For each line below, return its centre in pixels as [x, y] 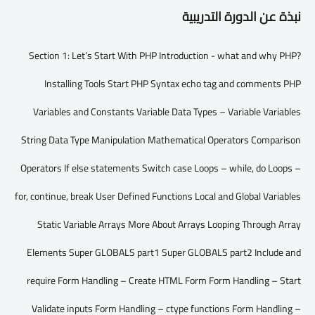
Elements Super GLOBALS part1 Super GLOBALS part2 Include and [164, 252]
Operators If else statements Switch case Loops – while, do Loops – [161, 168]
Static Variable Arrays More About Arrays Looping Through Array [169, 224]
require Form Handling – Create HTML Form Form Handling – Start [164, 281]
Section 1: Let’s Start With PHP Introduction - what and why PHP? [165, 56]
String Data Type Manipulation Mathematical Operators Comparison [161, 140]
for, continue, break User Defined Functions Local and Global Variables [158, 196]
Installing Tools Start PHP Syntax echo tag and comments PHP [173, 84]
